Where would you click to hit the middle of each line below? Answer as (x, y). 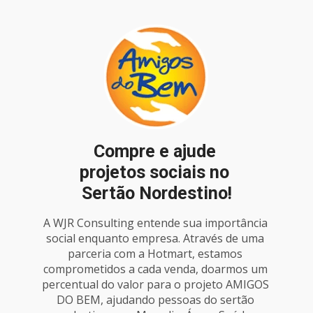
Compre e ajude (154, 151)
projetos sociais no (154, 172)
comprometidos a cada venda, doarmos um (155, 269)
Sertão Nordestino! (156, 193)
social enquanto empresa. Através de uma (155, 239)
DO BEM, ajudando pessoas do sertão (155, 300)
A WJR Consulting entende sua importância (155, 223)
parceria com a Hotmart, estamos (155, 254)
